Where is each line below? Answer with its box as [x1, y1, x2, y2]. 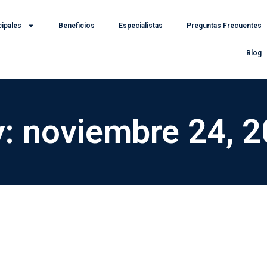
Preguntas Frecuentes [186, 21, 262, 30]
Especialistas [118, 21, 163, 30]
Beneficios [58, 21, 95, 30]
